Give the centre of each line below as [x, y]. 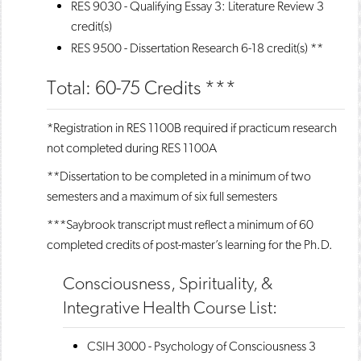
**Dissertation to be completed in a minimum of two [179, 176]
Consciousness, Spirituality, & [168, 283]
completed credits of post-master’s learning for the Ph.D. [190, 245]
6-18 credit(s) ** [281, 48]
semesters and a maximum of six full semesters [162, 196]
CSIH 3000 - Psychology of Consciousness [197, 346]
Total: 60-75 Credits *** [141, 87]
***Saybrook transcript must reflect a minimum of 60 [180, 224]
